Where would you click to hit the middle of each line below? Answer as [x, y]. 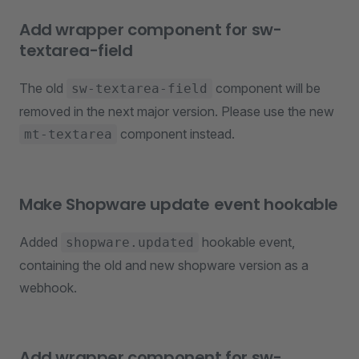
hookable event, [247, 242]
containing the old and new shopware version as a [164, 265]
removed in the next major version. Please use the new [177, 111]
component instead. [176, 134]
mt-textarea [68, 134]
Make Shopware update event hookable [179, 204]
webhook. [48, 288]
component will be [266, 88]
